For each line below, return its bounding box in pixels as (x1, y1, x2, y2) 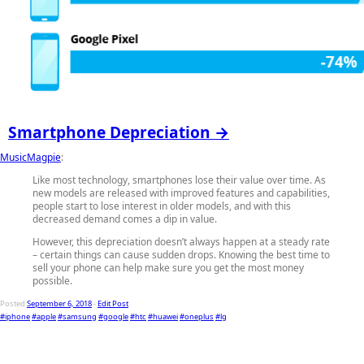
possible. (32, 273, 72, 288)
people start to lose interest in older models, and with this (32, 198, 291, 213)
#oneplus (180, 310, 214, 322)
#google (98, 310, 128, 322)
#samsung (58, 310, 97, 322)
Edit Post (97, 297, 128, 309)
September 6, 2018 (27, 297, 92, 309)
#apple (32, 310, 56, 322)
